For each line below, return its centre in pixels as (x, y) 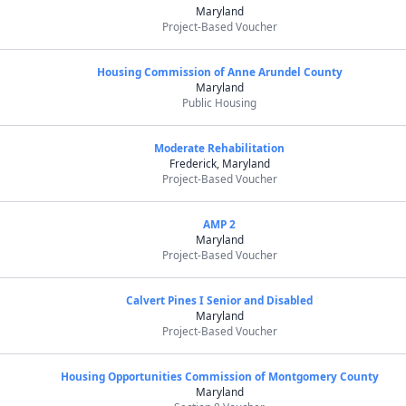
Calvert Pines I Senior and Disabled (220, 300)
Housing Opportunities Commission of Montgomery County (219, 376)
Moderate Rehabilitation (220, 148)
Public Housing (220, 102)
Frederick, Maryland (219, 163)
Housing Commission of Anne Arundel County (219, 72)
